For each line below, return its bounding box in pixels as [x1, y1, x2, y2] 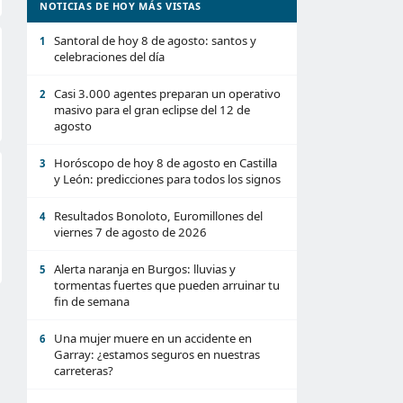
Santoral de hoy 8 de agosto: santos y [54, 32, 256, 49]
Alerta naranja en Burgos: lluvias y [54, 261, 236, 277]
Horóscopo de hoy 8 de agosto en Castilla [54, 155, 277, 171]
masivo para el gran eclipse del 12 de [54, 102, 250, 118]
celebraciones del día [54, 49, 165, 65]
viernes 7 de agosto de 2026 [54, 224, 207, 240]
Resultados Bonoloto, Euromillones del [54, 208, 263, 224]
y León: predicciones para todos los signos [54, 171, 281, 187]
